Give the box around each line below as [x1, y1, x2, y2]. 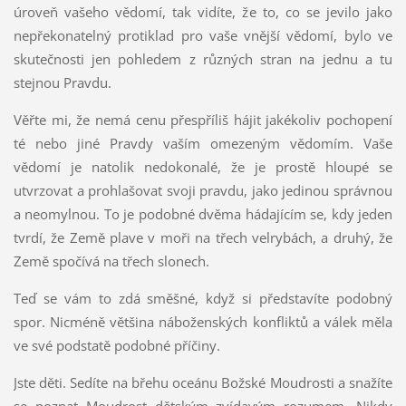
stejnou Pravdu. [13, 73, 111, 92]
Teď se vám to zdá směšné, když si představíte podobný [13, 289, 393, 308]
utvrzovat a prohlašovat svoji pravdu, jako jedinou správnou [13, 181, 393, 200]
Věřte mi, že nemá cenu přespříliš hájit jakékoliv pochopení [13, 111, 393, 130]
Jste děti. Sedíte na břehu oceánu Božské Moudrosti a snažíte [13, 373, 393, 392]
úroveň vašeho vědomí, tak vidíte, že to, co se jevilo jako [13, 3, 393, 22]
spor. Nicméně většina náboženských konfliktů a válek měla [13, 313, 393, 332]
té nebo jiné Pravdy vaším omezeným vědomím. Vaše [13, 134, 393, 153]
